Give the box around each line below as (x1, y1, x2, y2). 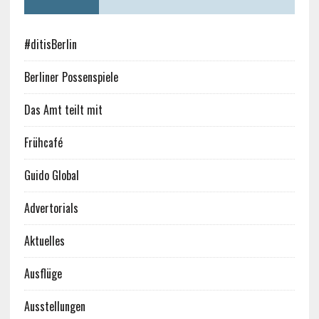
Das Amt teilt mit (23, 101, 103, 118)
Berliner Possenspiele (23, 68, 118, 85)
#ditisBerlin (23, 36, 77, 53)
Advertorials (23, 199, 78, 216)
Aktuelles (23, 232, 65, 249)
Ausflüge (23, 265, 62, 282)
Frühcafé (23, 134, 63, 151)
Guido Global (23, 167, 79, 184)
